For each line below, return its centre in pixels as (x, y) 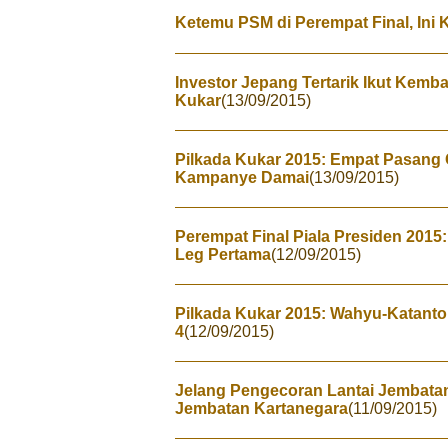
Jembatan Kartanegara (261, 408)
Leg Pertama (223, 254)
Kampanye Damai (242, 177)
